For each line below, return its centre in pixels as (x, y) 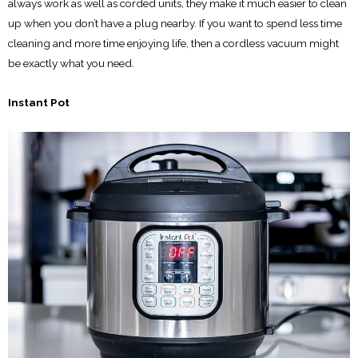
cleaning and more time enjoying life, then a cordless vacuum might (173, 43)
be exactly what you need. (71, 63)
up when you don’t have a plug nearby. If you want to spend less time (175, 23)
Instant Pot (39, 102)
